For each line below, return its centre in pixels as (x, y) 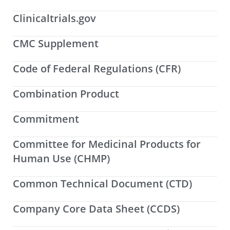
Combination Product (66, 94)
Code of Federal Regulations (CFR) (97, 69)
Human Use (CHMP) (61, 159)
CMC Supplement (56, 44)
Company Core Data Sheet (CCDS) (96, 209)
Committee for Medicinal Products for (107, 144)
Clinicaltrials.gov (54, 18)
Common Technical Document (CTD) (102, 184)
